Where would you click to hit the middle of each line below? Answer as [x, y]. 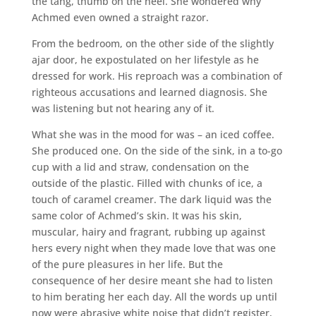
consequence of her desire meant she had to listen [152, 280]
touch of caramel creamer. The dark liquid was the [151, 199]
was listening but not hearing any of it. [123, 108]
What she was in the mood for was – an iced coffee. [153, 134]
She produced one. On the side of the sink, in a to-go [157, 150]
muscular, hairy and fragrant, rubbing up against [148, 231]
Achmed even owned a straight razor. [120, 17]
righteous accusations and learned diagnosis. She [149, 92]
